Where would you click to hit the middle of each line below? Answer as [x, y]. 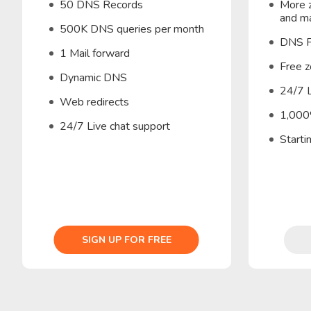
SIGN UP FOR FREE [126, 240]
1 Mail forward [94, 53]
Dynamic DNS [93, 78]
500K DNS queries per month [132, 29]
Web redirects [94, 102]
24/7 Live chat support [115, 126]
